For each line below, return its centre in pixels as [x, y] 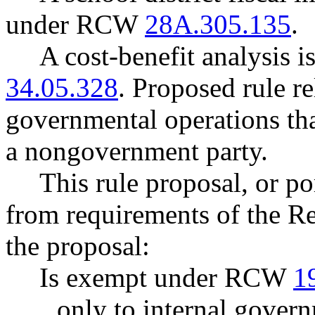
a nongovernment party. [137, 151]
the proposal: [78, 246]
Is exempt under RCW [166, 277]
